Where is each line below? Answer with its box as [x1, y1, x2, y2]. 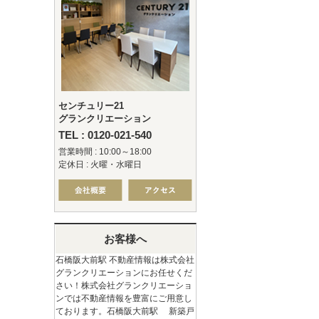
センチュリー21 [58, 100, 124, 111]
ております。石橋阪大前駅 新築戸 [56, 306, 194, 316]
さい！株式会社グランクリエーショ [56, 281, 192, 291]
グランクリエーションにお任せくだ [56, 268, 192, 278]
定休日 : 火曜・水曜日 [58, 159, 142, 169]
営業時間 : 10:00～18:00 [58, 147, 152, 157]
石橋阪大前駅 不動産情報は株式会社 [56, 255, 194, 265]
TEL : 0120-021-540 [58, 129, 152, 141]
